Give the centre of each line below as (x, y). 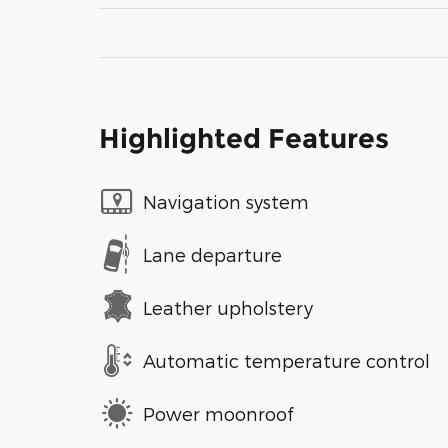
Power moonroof (218, 413)
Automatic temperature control (286, 360)
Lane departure (212, 254)
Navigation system (226, 201)
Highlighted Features (244, 139)
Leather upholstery (228, 307)
